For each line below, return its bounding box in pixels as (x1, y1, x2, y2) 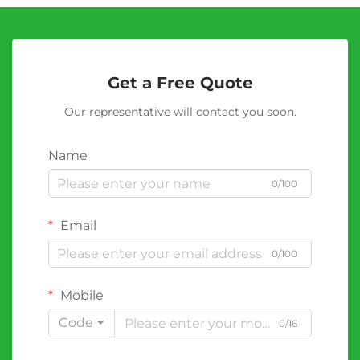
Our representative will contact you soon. (63, 104, 297, 120)
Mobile (57, 288, 104, 304)
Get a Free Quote (107, 73, 253, 93)
